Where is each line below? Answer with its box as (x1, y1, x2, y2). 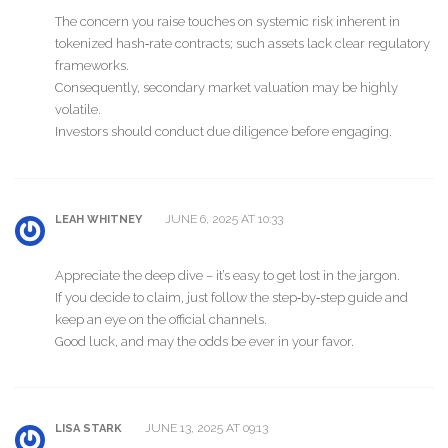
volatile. (55, 102, 101, 118)
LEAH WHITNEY (55, 212, 142, 226)
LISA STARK (55, 422, 122, 436)
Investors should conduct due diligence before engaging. (55, 124, 392, 140)
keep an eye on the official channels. (55, 311, 267, 327)
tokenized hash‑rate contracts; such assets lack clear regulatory (55, 36, 430, 52)
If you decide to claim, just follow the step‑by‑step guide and (55, 289, 408, 305)
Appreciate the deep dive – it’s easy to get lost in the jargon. (55, 267, 400, 283)
